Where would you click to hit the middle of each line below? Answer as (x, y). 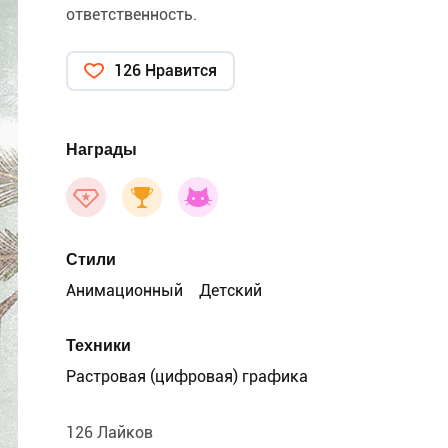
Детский (230, 290)
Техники (98, 345)
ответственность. (131, 14)
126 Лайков (109, 432)
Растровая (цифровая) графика (187, 376)
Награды (101, 149)
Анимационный (124, 290)
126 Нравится (165, 70)
